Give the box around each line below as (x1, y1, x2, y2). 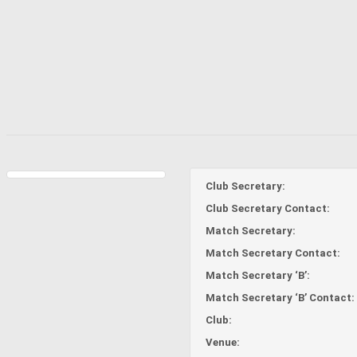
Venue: (206, 335, 240, 348)
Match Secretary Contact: (206, 246, 340, 259)
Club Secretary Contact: (206, 202, 330, 214)
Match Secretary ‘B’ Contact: (206, 291, 355, 304)
